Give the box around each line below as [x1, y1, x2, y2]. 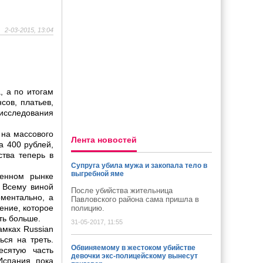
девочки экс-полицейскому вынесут [71, 252, 198, 260]
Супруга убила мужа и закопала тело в [71, 161, 207, 170]
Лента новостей [71, 135, 137, 144]
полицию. [71, 204, 109, 213]
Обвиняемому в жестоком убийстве [71, 244, 195, 252]
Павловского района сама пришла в [71, 195, 199, 204]
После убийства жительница [71, 186, 173, 195]
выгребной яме [71, 170, 124, 178]
